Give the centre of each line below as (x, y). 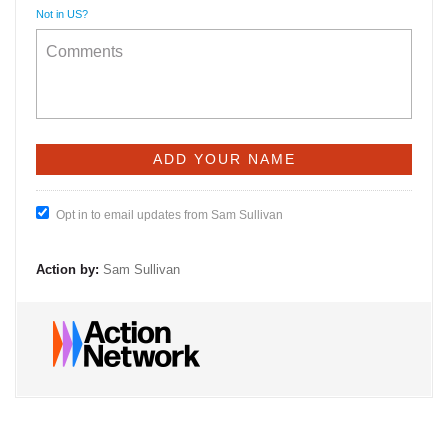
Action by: (67, 269)
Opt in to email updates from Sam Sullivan (169, 215)
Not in (51, 14)
